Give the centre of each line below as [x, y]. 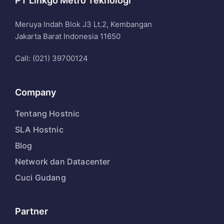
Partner [31, 211]
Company [35, 92]
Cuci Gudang [40, 177]
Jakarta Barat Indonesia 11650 [68, 36]
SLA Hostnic [39, 129]
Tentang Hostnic [47, 113]
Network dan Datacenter [63, 161]
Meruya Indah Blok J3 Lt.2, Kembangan [83, 24]
